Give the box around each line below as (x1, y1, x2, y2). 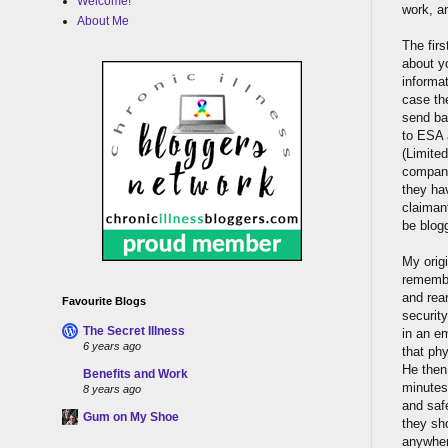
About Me (77, 14, 129, 28)
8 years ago (83, 383, 141, 395)
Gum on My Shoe (83, 410, 179, 424)
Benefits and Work (83, 367, 188, 381)
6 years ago (83, 340, 141, 352)
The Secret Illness (83, 324, 185, 338)
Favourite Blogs (62, 295, 146, 307)
